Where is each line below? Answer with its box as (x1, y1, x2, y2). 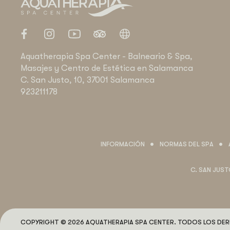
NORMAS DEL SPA (160, 141, 214, 148)
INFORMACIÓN (101, 141, 145, 148)
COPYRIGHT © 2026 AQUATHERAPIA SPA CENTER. (21, 219, 176, 226)
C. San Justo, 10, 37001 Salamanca (21, 74, 155, 85)
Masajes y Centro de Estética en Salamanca (21, 63, 193, 73)
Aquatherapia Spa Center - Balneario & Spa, (21, 51, 193, 61)
